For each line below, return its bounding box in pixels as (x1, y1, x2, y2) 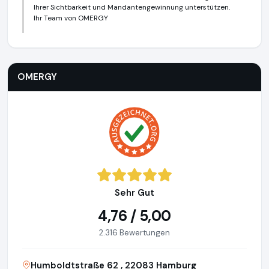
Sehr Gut (115, 187, 154, 199)
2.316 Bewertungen (99, 228, 170, 238)
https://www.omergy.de (60, 33, 156, 45)
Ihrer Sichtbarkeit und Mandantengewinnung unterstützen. (34, 2, 230, 12)
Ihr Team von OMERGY (34, 13, 108, 23)
